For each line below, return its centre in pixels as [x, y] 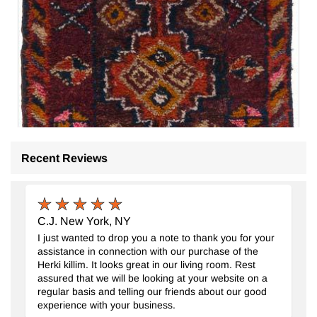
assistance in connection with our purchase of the [148, 251]
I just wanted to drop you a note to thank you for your [156, 238]
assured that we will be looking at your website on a [152, 278]
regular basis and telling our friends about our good [152, 292]
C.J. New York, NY [84, 221]
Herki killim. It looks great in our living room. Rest [146, 265]
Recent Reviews [64, 157]
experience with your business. [106, 305]
